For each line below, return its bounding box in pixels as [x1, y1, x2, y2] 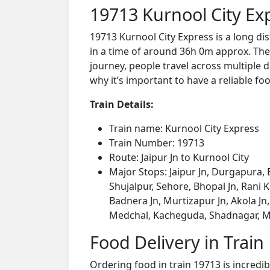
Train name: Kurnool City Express [109, 121, 259, 135]
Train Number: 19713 [109, 136, 204, 149]
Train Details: [90, 97, 154, 111]
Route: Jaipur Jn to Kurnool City [109, 150, 249, 164]
